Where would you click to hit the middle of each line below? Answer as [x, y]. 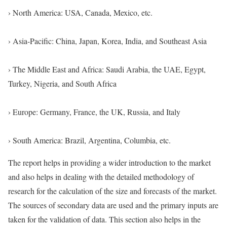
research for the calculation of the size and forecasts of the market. [112, 191]
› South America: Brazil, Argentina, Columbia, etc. [89, 140]
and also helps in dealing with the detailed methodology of [101, 177]
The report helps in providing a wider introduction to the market [109, 163]
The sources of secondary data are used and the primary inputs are [113, 205]
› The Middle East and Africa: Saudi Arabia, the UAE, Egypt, [107, 69]
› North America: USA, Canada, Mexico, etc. [80, 13]
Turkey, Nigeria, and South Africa [62, 84]
